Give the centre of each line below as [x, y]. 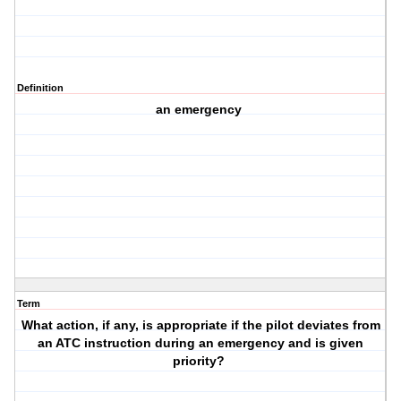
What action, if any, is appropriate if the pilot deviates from [200, 325]
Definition [40, 88]
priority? [201, 361]
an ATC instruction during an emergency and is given [201, 343]
